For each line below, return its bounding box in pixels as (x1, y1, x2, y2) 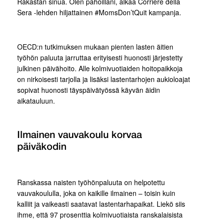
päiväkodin (17, 143, 66, 152)
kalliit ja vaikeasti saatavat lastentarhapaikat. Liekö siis (17, 199, 185, 209)
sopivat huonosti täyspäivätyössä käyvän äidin (17, 85, 160, 95)
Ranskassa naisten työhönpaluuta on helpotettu (17, 177, 165, 187)
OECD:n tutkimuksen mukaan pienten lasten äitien (17, 42, 173, 52)
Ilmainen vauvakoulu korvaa (17, 131, 142, 140)
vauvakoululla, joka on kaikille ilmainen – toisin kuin (17, 188, 175, 198)
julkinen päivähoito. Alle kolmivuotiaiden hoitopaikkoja (17, 63, 183, 73)
